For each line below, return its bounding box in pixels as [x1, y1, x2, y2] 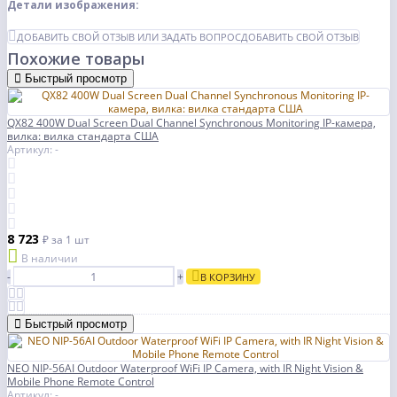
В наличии [21, 251, 78, 267]
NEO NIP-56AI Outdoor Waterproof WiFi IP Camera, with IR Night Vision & [7, 361, 363, 377]
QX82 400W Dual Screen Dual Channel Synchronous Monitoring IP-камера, [7, 115, 376, 131]
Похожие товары [7, 48, 144, 70]
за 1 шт [51, 232, 90, 248]
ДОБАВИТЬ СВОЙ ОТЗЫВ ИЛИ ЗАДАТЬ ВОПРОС [17, 30, 241, 44]
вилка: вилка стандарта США [7, 128, 159, 144]
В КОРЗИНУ [200, 270, 255, 284]
